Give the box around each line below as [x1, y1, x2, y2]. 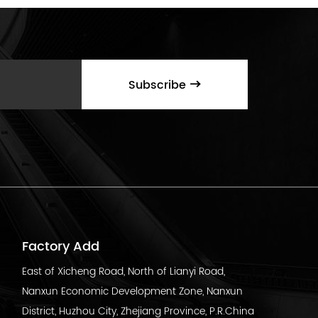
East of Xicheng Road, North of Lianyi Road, [21, 263, 225, 280]
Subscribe [128, 75, 190, 94]
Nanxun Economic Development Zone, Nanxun [21, 283, 243, 300]
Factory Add [21, 236, 99, 258]
